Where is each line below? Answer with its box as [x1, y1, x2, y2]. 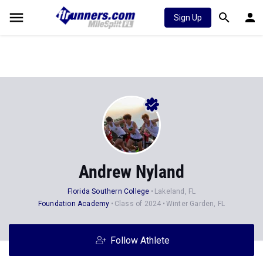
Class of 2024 [114, 200, 161, 208]
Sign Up [174, 13, 202, 22]
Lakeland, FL [154, 187, 196, 195]
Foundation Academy [38, 200, 110, 208]
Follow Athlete [110, 235, 170, 246]
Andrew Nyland [79, 161, 184, 182]
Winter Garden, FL [166, 200, 225, 208]
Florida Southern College [67, 187, 150, 195]
